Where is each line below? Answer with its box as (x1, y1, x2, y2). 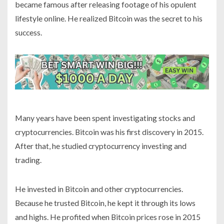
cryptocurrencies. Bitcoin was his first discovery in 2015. (15, 127, 203, 137)
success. (15, 27, 42, 37)
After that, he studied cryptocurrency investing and (15, 141, 186, 151)
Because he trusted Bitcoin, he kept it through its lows (15, 198, 195, 208)
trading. (15, 155, 41, 165)
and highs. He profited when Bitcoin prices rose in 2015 (15, 212, 200, 222)
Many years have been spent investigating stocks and (15, 113, 195, 123)
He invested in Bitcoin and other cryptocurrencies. (15, 184, 183, 194)
